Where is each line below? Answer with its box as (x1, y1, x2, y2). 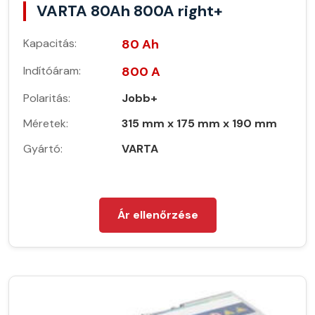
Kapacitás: (23, 36, 77, 51)
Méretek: (23, 116, 68, 131)
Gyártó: (23, 141, 63, 157)
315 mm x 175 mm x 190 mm (122, 116, 277, 131)
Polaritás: (23, 91, 70, 106)
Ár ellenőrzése (117, 207, 198, 223)
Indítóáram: (23, 63, 81, 79)
